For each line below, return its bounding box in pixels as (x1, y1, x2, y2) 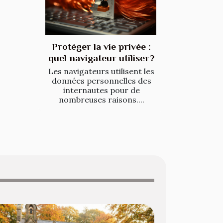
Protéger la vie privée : (52, 41, 151, 52)
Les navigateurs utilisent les (48, 66, 154, 77)
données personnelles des (51, 76, 151, 86)
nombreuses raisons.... (58, 95, 144, 105)
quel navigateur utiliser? (48, 53, 154, 64)
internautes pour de (63, 85, 140, 96)
